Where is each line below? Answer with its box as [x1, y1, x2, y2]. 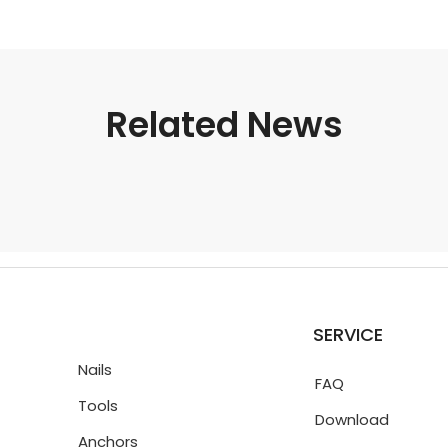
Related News [105, 100, 343, 149]
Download [315, 409, 389, 430]
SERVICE [313, 322, 383, 347]
